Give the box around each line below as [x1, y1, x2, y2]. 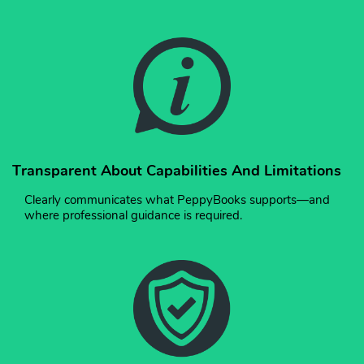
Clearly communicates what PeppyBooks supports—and [24, 192, 330, 209]
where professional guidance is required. [24, 207, 242, 224]
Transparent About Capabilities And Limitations [12, 161, 341, 181]
